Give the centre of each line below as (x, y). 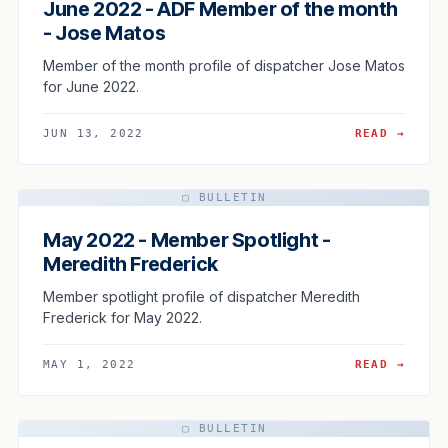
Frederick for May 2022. (122, 317)
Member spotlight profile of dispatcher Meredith (201, 296)
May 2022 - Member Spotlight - (187, 239)
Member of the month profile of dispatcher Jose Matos (224, 65)
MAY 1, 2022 (89, 364)
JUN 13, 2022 (93, 133)
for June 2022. (91, 86)
